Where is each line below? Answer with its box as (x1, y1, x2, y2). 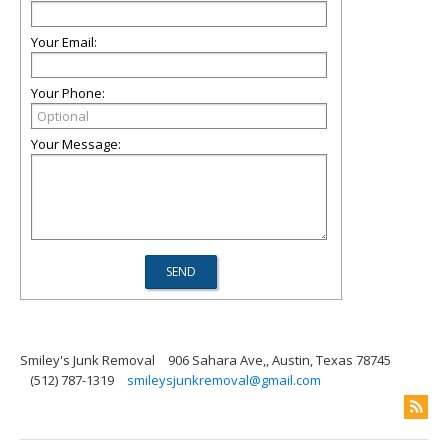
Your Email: (31, 33, 97, 51)
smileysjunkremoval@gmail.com (127, 371, 321, 389)
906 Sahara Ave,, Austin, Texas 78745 (168, 351, 391, 369)
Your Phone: (31, 84, 105, 102)
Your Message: (31, 135, 121, 153)
